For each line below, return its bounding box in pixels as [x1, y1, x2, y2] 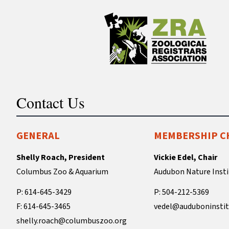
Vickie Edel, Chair [153, 151, 217, 163]
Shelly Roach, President [16, 151, 105, 163]
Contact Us [16, 91, 85, 112]
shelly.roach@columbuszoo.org [16, 215, 127, 226]
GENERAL [16, 128, 60, 143]
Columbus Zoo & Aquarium [16, 166, 108, 177]
